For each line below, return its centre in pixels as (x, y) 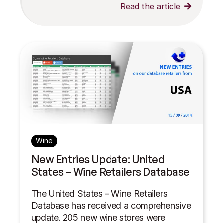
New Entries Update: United (98, 159)
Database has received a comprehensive (111, 205)
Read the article (150, 6)
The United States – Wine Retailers (99, 193)
